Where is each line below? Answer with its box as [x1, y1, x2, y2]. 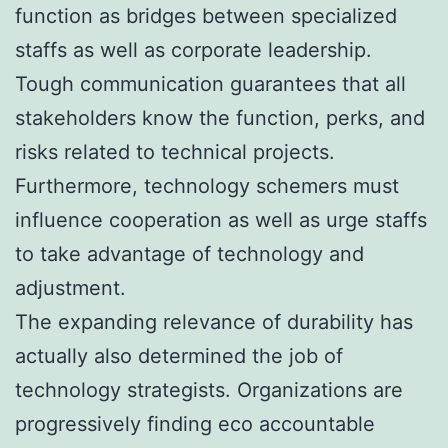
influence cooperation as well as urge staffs [15, 207, 427, 232]
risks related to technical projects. [15, 139, 335, 164]
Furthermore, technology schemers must [15, 173, 399, 198]
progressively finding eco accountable [15, 411, 375, 436]
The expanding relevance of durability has [15, 309, 413, 334]
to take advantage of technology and [15, 241, 364, 266]
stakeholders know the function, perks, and [15, 105, 425, 130]
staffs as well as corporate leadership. [15, 37, 372, 62]
